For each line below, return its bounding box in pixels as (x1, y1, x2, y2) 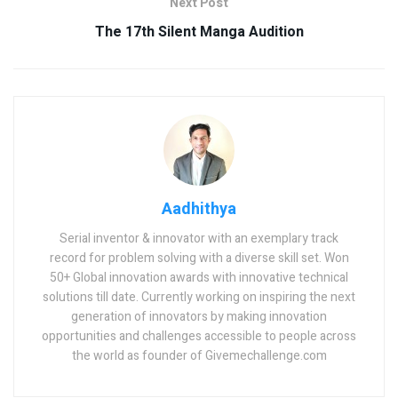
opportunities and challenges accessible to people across (42, 326, 356, 346)
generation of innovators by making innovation (71, 306, 327, 326)
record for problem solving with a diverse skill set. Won (49, 248, 349, 267)
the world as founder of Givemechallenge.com (71, 346, 327, 365)
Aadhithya (162, 196, 236, 221)
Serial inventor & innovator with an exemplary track (60, 228, 338, 248)
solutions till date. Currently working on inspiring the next (43, 287, 355, 306)
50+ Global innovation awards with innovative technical (50, 267, 348, 287)
